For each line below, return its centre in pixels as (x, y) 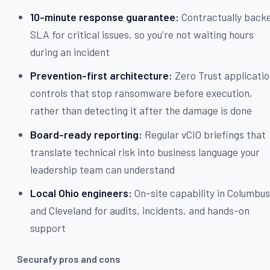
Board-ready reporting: (86, 134)
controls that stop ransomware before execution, (142, 93)
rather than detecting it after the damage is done (141, 111)
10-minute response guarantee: (105, 17)
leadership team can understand (103, 169)
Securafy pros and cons (69, 259)
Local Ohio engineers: (81, 193)
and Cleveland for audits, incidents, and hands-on (140, 211)
